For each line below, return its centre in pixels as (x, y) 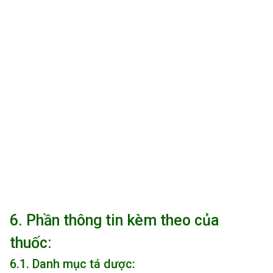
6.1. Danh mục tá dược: (73, 264)
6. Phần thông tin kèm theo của (115, 220)
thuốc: (31, 243)
